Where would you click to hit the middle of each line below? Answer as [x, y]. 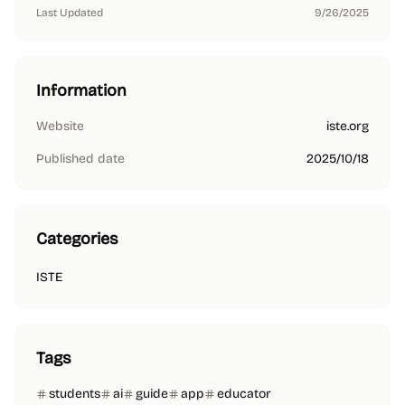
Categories [77, 239]
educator [244, 394]
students [75, 394]
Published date [80, 159]
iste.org [348, 126]
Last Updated [70, 13]
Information [81, 90]
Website [60, 126]
